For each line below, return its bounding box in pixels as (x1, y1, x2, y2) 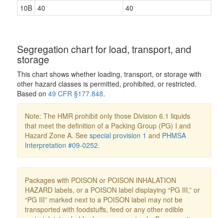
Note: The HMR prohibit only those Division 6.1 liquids (25, 110, 190, 121)
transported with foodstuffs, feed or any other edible (25, 204, 183, 214)
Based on (17, 88, 48, 98)
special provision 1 (90, 130, 146, 140)
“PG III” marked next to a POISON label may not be (25, 194, 182, 204)
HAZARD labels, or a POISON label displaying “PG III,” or (25, 184, 200, 195)
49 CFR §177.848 (48, 88, 103, 98)
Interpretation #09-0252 (25, 140, 98, 150)
